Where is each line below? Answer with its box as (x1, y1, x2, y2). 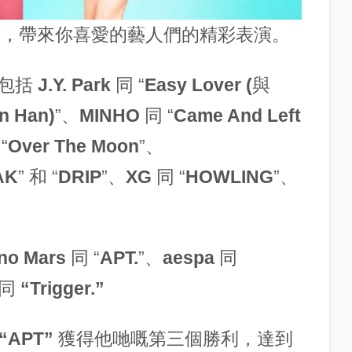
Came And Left (174, 104, 301, 126)
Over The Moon (8, 135, 139, 156)
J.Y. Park (38, 74, 115, 95)
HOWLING (185, 166, 273, 187)
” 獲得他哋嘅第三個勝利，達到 (44, 328, 293, 349)
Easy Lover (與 (145, 74, 270, 95)
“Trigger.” (16, 277, 104, 299)
